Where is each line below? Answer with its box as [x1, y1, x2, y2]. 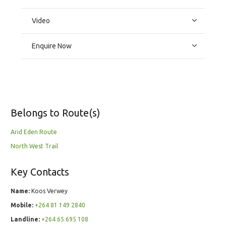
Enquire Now [32, 41, 72, 50]
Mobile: [11, 201, 33, 208]
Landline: [11, 215, 40, 222]
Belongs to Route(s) [11, 107, 100, 119]
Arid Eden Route [11, 128, 57, 135]
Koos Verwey [30, 187, 68, 194]
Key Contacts [11, 166, 69, 178]
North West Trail [11, 142, 58, 149]
